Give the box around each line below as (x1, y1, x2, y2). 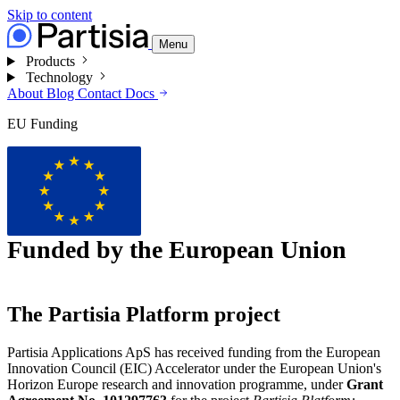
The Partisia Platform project (7, 303, 280, 327)
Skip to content (7, 7, 92, 22)
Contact (78, 86, 125, 101)
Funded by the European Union (7, 236, 346, 263)
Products (21, 54, 79, 69)
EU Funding (7, 116, 78, 131)
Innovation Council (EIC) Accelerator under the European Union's (7, 361, 381, 377)
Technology (21, 70, 96, 85)
